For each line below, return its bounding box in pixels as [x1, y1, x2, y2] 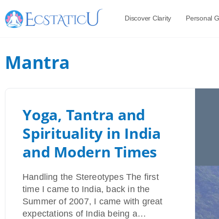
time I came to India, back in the [22, 184, 150, 194]
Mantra [5, 50, 70, 74]
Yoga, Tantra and [22, 105, 146, 125]
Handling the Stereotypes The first [22, 172, 159, 182]
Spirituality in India [22, 123, 161, 143]
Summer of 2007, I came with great [22, 197, 163, 206]
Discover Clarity [125, 14, 172, 22]
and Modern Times [22, 142, 157, 162]
